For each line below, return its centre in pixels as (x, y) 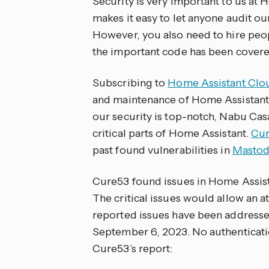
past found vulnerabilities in (162, 150)
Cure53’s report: (133, 249)
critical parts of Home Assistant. (172, 133)
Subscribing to (130, 83)
